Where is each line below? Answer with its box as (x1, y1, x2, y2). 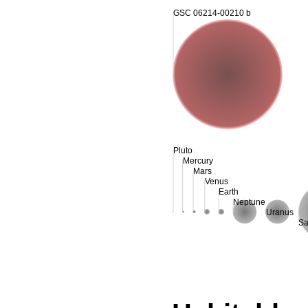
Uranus (265, 207, 294, 217)
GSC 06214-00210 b (173, 8, 251, 18)
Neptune (233, 197, 266, 207)
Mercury (182, 155, 213, 166)
